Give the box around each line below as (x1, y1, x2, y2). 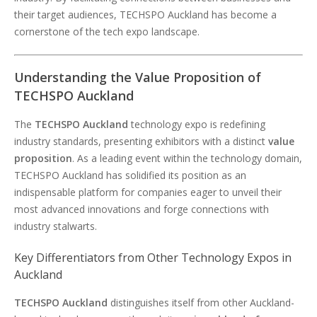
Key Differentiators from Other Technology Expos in (14, 250, 292, 265)
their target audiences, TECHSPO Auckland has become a (14, 8, 277, 21)
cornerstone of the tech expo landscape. (14, 25, 200, 38)
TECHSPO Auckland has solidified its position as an (14, 168, 246, 182)
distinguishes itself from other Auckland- (110, 296, 294, 309)
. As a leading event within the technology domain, (72, 151, 302, 165)
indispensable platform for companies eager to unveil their (14, 185, 282, 199)
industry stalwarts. (14, 219, 97, 233)
